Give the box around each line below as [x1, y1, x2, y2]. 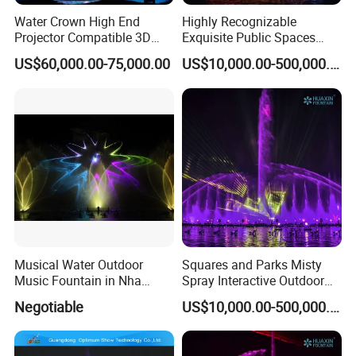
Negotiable [14, 296, 84, 316]
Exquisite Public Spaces [181, 29, 315, 47]
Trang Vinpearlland [14, 287, 122, 305]
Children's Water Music [181, 44, 308, 63]
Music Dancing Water [181, 287, 302, 305]
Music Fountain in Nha [14, 271, 142, 289]
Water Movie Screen [14, 44, 126, 63]
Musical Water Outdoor [14, 255, 144, 273]
